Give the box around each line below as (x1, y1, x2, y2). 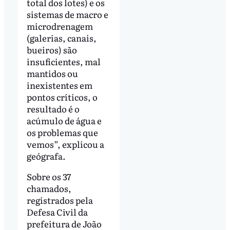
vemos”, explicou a (26, 138, 104, 151)
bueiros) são (26, 43, 77, 56)
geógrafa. (26, 149, 66, 163)
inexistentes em (26, 79, 92, 92)
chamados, (26, 182, 71, 195)
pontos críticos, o (26, 90, 98, 104)
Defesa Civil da (26, 205, 88, 219)
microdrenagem (26, 20, 93, 33)
